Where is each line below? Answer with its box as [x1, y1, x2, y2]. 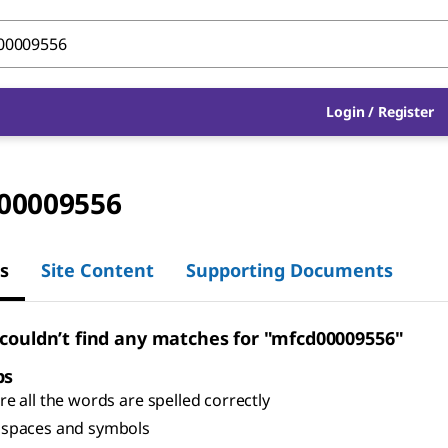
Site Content [41, 257, 154, 282]
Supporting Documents [186, 257, 393, 282]
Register [377, 102, 434, 121]
